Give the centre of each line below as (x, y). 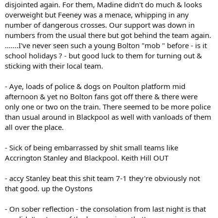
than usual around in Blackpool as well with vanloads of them (108, 117)
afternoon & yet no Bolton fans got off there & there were (101, 96)
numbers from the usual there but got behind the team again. (108, 35)
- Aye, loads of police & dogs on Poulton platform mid (95, 86)
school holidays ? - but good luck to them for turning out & (103, 55)
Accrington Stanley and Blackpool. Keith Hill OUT (87, 157)
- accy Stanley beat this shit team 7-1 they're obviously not (102, 178)
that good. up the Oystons (49, 188)
